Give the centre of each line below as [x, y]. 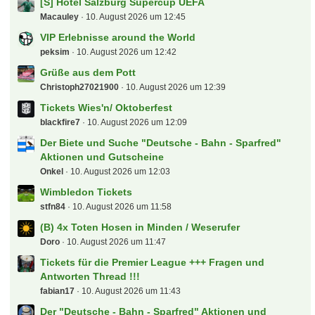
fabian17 [58, 296]
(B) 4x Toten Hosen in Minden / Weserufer [140, 232]
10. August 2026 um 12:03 [121, 176]
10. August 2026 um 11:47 [117, 247]
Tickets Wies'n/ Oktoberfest [107, 112]
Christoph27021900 [80, 92]
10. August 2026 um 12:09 [137, 127]
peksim [55, 57]
